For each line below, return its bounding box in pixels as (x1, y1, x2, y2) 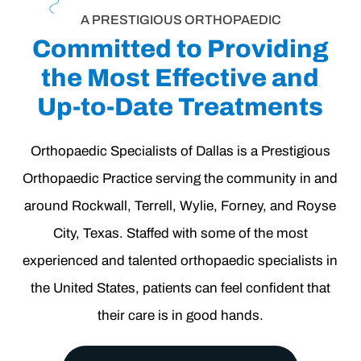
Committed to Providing (31, 35, 329, 63)
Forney (221, 198, 263, 214)
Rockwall (72, 198, 128, 214)
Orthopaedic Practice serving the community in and (23, 171, 338, 186)
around (24, 198, 73, 214)
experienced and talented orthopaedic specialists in (23, 253, 338, 268)
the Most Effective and (41, 64, 320, 92)
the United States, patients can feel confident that (30, 280, 330, 296)
